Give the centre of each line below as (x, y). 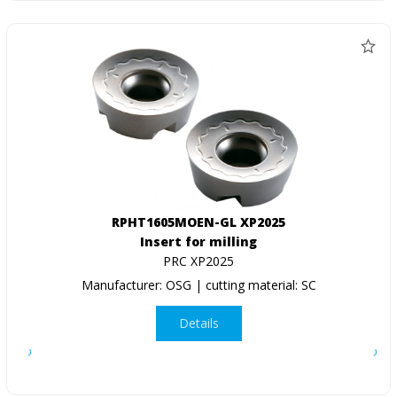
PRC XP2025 (198, 261)
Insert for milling (198, 241)
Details (198, 323)
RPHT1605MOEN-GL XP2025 (198, 222)
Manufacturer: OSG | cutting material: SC (198, 284)
